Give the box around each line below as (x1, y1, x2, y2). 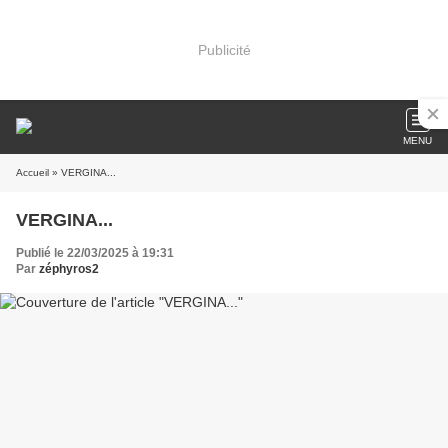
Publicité (197, 41, 251, 58)
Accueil (16, 167, 49, 178)
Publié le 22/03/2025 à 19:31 (16, 246, 174, 260)
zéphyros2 (39, 262, 99, 276)
